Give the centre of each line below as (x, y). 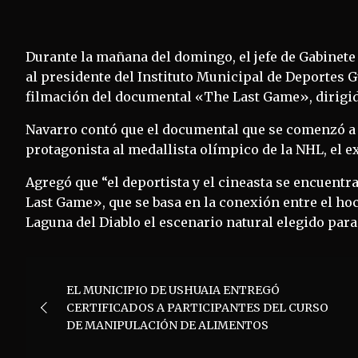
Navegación (97, 271)
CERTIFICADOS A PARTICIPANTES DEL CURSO (197, 307)
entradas (78, 337)
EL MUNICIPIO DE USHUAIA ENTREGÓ (173, 290)
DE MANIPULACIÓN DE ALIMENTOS (167, 325)
